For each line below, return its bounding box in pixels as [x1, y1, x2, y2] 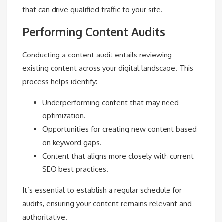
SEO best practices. [42, 164, 108, 174]
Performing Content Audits [22, 25, 165, 39]
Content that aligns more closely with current [42, 151, 194, 161]
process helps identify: [22, 76, 97, 86]
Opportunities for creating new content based [42, 124, 197, 134]
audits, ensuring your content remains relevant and [22, 198, 192, 208]
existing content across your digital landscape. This [22, 63, 193, 73]
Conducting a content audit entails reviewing [22, 50, 172, 59]
